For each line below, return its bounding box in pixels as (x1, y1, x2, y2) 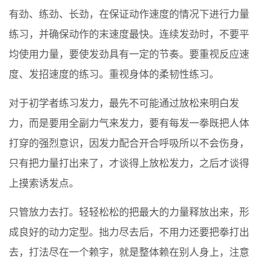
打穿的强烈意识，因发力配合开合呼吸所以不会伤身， (9, 138, 249, 150)
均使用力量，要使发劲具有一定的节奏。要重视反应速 (9, 49, 249, 61)
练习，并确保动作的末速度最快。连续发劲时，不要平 (9, 29, 249, 41)
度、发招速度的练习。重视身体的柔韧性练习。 (9, 69, 219, 81)
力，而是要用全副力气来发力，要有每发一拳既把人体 (9, 118, 249, 130)
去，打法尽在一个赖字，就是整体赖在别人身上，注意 (9, 247, 249, 259)
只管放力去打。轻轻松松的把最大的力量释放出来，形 (9, 207, 249, 219)
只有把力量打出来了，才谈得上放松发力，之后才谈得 (9, 158, 249, 170)
